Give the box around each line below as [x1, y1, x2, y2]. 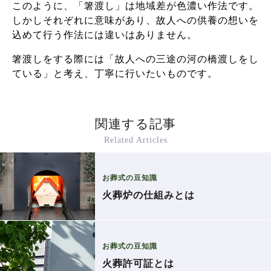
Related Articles [103, 135, 168, 145]
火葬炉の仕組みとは [102, 189, 195, 200]
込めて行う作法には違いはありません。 [12, 29, 197, 40]
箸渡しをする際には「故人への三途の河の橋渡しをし [12, 53, 259, 64]
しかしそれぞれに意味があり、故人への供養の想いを [12, 15, 259, 25]
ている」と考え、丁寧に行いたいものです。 [12, 68, 218, 79]
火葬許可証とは [102, 258, 174, 269]
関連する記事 [95, 116, 176, 131]
